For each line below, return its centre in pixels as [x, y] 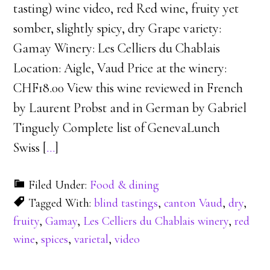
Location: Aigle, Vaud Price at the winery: [120, 68]
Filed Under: [59, 185]
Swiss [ [30, 148]
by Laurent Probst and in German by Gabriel [130, 108]
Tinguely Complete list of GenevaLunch [117, 128]
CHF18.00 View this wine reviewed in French [128, 88]
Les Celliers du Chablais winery [156, 221]
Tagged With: [61, 203]
